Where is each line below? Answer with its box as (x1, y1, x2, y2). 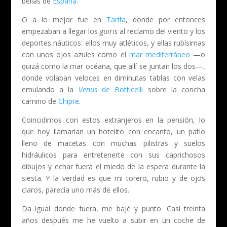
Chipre (58, 96, 79, 106)
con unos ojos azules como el (21, 49, 129, 59)
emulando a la (21, 84, 79, 94)
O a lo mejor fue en (21, 14, 107, 24)
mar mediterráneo (129, 49, 191, 59)
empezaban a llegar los (21, 26, 100, 36)
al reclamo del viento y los (117, 26, 206, 36)
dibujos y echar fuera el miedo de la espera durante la (21, 161, 206, 171)
